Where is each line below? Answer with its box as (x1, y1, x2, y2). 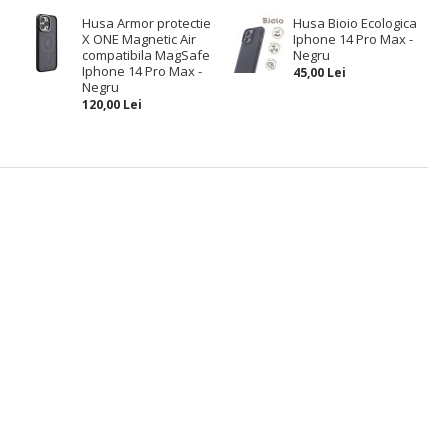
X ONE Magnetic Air (81, 30, 196, 48)
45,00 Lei (292, 64, 346, 81)
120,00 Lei (81, 96, 142, 113)
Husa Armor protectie (81, 14, 211, 32)
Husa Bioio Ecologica (292, 14, 417, 32)
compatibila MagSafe (81, 46, 210, 64)
